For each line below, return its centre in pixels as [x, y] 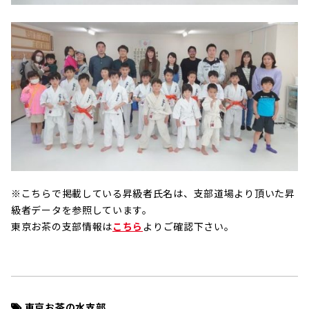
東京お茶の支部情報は [62, 227]
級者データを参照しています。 [82, 210]
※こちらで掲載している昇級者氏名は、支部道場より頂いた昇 [153, 193]
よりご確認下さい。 [189, 227]
